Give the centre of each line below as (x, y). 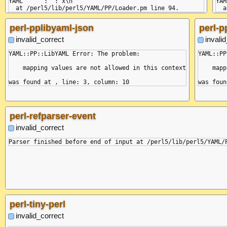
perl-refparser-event (53, 116)
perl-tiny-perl (37, 204)
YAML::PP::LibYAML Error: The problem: (74, 53)
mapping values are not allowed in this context (97, 68)
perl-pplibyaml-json (52, 28)
